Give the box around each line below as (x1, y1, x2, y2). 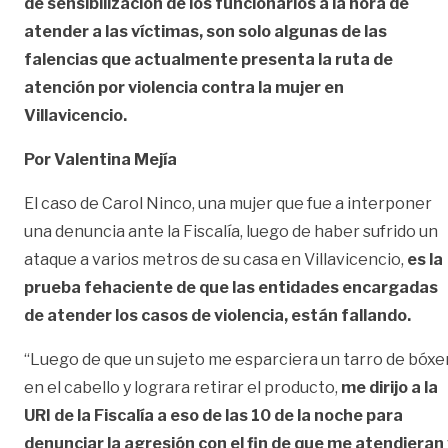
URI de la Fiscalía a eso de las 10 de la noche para (24, 405, 403, 425)
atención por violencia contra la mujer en (24, 77, 344, 97)
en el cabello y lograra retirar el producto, (24, 377, 341, 397)
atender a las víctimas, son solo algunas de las (24, 21, 387, 41)
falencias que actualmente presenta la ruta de (24, 49, 393, 69)
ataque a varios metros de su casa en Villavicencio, (24, 249, 407, 269)
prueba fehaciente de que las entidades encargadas (24, 277, 438, 297)
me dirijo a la (341, 377, 438, 397)
